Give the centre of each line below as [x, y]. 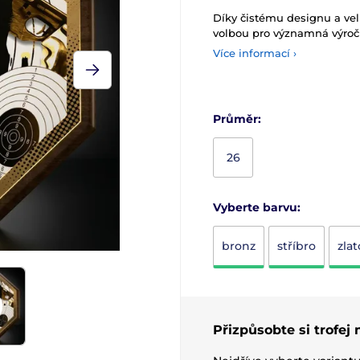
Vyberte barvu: [257, 207]
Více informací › [255, 53]
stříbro [297, 246]
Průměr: [237, 119]
